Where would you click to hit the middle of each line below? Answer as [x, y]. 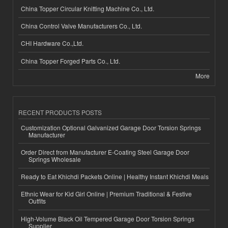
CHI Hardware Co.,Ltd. [52, 43]
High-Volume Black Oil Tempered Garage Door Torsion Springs [108, 218]
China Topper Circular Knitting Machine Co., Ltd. [88, 9]
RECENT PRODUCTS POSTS [60, 112]
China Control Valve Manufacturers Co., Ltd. [81, 26]
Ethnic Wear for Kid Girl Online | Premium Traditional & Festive [106, 194]
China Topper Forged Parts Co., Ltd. [70, 61]
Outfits [37, 201]
